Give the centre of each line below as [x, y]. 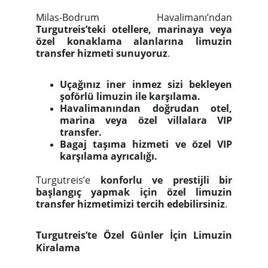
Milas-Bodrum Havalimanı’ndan [134, 17]
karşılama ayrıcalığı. [109, 156]
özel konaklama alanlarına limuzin [134, 41]
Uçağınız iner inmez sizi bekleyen [146, 84]
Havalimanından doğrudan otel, [146, 108]
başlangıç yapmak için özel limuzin [134, 192]
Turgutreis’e [68, 180]
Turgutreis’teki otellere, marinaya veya [134, 29]
